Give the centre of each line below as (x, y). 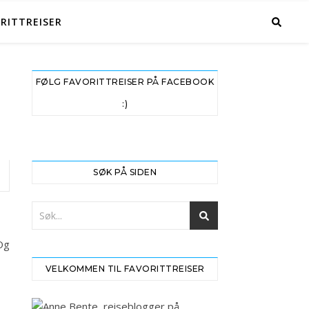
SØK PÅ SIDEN (125, 172)
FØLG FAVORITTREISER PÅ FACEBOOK (125, 82)
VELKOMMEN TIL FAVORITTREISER (125, 269)
